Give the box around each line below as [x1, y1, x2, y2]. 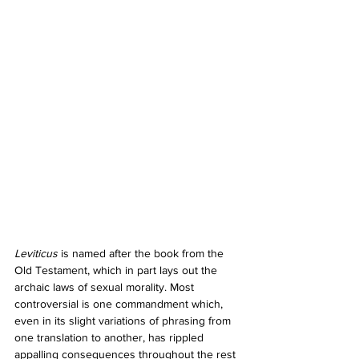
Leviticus [14, 246, 61, 260]
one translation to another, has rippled [14, 330, 207, 344]
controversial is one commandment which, [14, 296, 226, 310]
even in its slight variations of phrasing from [14, 313, 234, 327]
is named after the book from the [61, 246, 227, 260]
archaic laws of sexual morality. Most [14, 280, 197, 293]
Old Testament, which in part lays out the [14, 263, 220, 276]
